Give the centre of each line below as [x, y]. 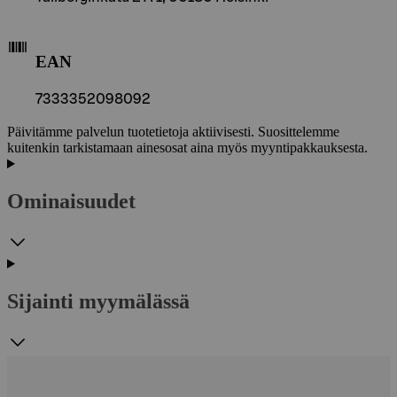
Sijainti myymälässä [98, 301]
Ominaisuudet [71, 202]
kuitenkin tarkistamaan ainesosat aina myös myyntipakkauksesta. [187, 148]
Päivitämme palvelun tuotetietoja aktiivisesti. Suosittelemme [173, 132]
